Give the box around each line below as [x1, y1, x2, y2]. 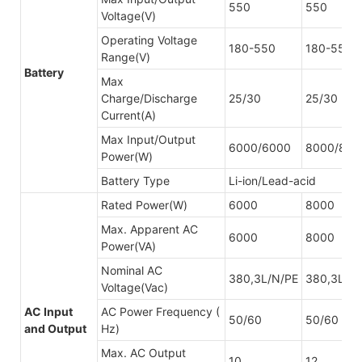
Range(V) [101, 49, 150, 64]
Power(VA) [101, 238, 159, 253]
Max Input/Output [101, 132, 196, 146]
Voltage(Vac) [101, 280, 168, 294]
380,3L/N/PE [229, 271, 298, 285]
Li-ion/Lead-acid [229, 173, 316, 187]
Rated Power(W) [101, 197, 187, 212]
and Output [24, 321, 86, 335]
